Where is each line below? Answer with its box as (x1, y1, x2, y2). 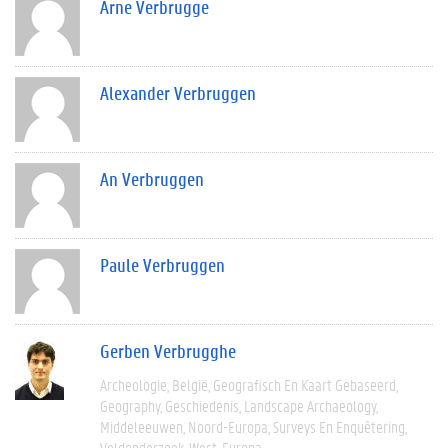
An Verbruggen (100, 166, 204, 191)
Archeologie (100, 373, 167, 395)
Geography (100, 394, 160, 416)
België (172, 373, 208, 395)
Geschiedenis (165, 394, 239, 416)
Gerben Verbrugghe (100, 338, 236, 363)
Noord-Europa (188, 415, 268, 437)
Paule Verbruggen (100, 252, 225, 277)
